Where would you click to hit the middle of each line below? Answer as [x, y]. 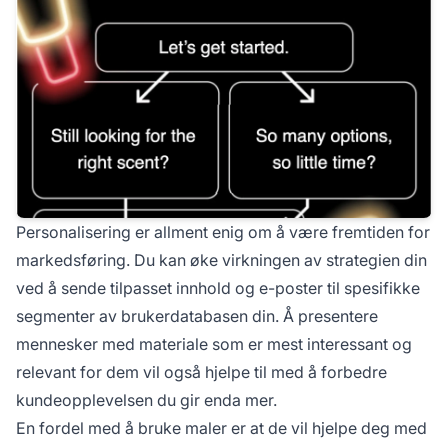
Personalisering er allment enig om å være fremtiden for [223, 232]
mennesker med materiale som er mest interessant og [214, 344]
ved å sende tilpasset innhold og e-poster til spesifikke [218, 288]
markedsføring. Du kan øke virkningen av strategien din [221, 260]
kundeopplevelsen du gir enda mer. [146, 400]
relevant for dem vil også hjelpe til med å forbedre [201, 372]
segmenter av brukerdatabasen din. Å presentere [197, 316]
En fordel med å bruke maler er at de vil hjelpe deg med [221, 428]
